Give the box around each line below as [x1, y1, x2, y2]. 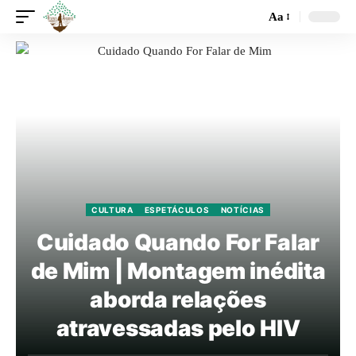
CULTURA [91, 205, 133, 215]
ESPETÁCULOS [144, 205, 210, 215]
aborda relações [90, 286, 266, 313]
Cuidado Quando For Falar [37, 229, 319, 256]
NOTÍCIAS [220, 205, 265, 215]
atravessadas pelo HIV [56, 315, 300, 342]
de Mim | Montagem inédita [30, 257, 326, 284]
